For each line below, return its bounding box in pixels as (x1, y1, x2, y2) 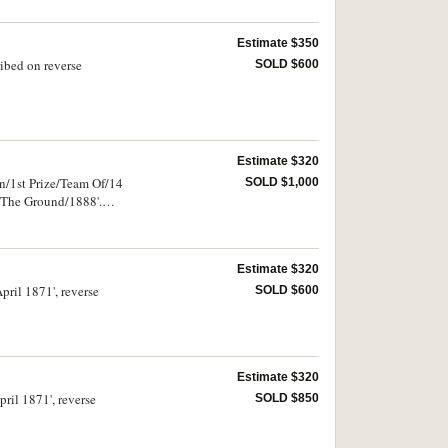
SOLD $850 (255, 391, 319, 406)
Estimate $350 (237, 35, 319, 50)
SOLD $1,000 (245, 175, 319, 190)
